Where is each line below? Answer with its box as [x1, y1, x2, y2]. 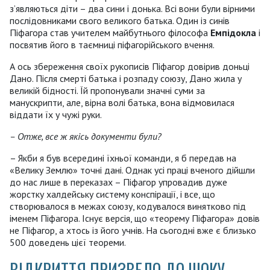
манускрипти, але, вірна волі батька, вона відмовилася [10, 96, 234, 109]
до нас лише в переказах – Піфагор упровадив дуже [10, 176, 227, 189]
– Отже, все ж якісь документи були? [10, 130, 162, 143]
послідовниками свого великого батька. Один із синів [10, 14, 230, 27]
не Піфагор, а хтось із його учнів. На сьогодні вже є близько [10, 224, 256, 237]
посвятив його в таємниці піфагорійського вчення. [10, 39, 215, 51]
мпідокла [215, 27, 256, 39]
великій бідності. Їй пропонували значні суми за [10, 84, 205, 97]
